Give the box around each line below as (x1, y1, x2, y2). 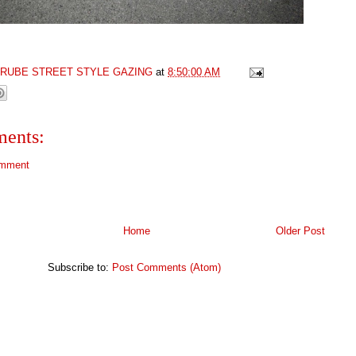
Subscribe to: (48, 261, 112, 273)
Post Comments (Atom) (112, 261, 221, 273)
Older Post (276, 224, 325, 237)
